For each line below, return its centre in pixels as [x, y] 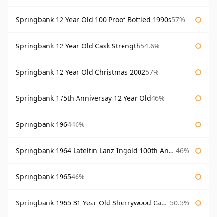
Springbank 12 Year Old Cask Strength [78, 46]
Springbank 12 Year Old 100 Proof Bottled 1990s [94, 20]
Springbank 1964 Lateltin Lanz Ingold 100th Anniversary [92, 151]
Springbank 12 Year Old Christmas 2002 [81, 72]
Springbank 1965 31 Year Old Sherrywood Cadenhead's [89, 203]
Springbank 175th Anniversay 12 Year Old [84, 98]
